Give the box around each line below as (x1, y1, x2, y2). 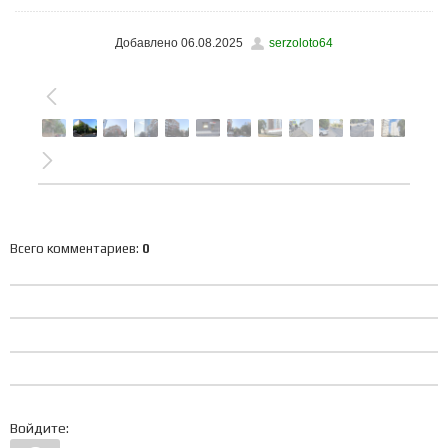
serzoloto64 (269, 36, 333, 51)
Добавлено (115, 36, 178, 51)
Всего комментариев (10, 241, 136, 257)
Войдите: (10, 420, 69, 437)
